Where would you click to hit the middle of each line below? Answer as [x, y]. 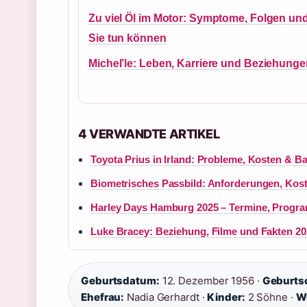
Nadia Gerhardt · [166, 297]
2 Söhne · [270, 297]
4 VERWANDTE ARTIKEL [149, 134]
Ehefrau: [103, 297]
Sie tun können [127, 38]
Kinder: [226, 297]
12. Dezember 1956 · [211, 281]
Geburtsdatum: [120, 281]
